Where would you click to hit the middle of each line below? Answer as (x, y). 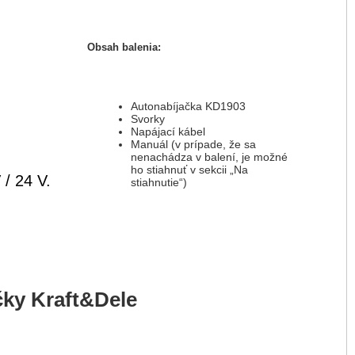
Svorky (147, 119)
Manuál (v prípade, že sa (193, 145)
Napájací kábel (168, 132)
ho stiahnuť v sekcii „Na (189, 170)
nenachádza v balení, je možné (209, 157)
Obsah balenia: (124, 47)
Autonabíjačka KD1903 (188, 107)
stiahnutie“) (158, 183)
